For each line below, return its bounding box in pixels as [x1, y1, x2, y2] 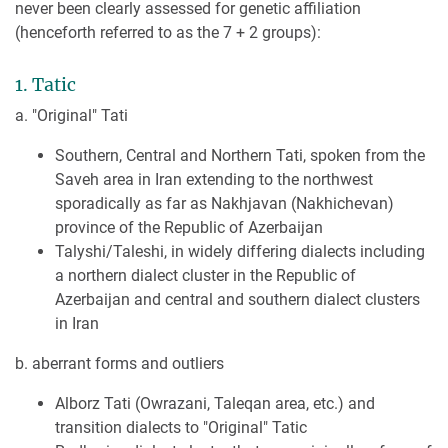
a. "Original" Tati [15, 105, 132, 125]
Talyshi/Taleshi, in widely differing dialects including [55, 241, 425, 261]
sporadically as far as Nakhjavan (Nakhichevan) [55, 193, 394, 213]
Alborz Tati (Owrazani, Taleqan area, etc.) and [55, 393, 375, 413]
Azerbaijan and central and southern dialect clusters [55, 289, 420, 309]
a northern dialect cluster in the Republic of [55, 265, 356, 285]
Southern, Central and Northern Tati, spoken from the [55, 145, 425, 165]
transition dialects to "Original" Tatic [55, 417, 307, 437]
